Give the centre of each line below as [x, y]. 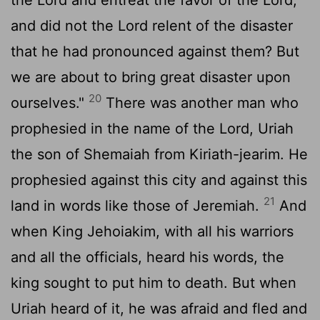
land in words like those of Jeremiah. [137, 205]
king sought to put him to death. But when [154, 282]
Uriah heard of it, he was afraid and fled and [159, 308]
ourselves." [50, 102]
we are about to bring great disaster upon [151, 77]
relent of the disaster [220, 25]
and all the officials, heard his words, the [147, 257]
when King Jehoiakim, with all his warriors [152, 231]
